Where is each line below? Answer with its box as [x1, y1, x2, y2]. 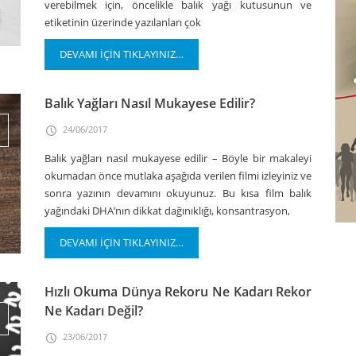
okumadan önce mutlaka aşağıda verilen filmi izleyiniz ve [44, 168, 312, 183]
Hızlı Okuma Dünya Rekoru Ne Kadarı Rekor [44, 283, 312, 300]
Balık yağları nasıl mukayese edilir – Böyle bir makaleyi [44, 151, 312, 165]
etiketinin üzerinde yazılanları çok [44, 15, 201, 29]
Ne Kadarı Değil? [44, 302, 143, 319]
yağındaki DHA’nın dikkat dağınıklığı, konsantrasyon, [44, 203, 290, 218]
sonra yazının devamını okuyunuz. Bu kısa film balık [44, 186, 312, 200]
